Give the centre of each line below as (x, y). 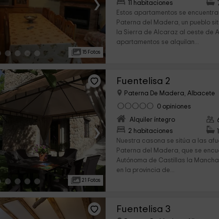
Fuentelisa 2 (143, 81)
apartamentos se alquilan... (158, 43)
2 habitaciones (151, 131)
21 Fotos (91, 180)
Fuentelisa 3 (144, 209)
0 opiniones (174, 107)
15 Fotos (91, 52)
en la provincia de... (146, 171)
